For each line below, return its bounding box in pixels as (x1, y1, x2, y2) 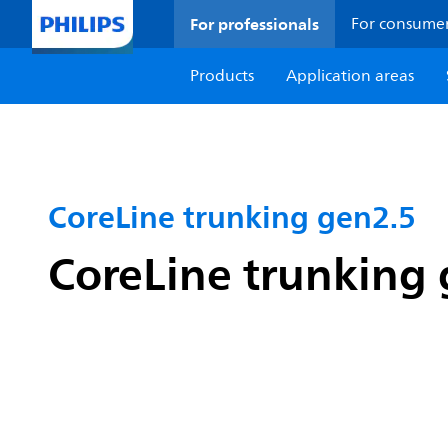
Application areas (286, 63, 415, 89)
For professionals (190, 10, 320, 38)
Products (190, 63, 255, 89)
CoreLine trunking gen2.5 (48, 191, 416, 243)
